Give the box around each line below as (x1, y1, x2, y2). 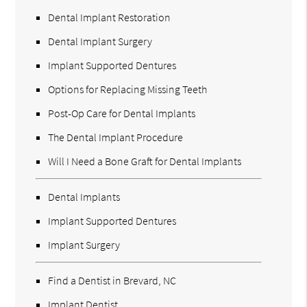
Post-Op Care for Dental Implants (48, 106, 196, 120)
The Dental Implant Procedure (48, 130, 184, 144)
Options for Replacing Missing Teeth (48, 82, 208, 96)
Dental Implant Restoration (48, 10, 171, 24)
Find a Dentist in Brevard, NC (48, 273, 177, 287)
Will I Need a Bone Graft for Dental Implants (48, 153, 242, 168)
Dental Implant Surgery (48, 34, 153, 48)
